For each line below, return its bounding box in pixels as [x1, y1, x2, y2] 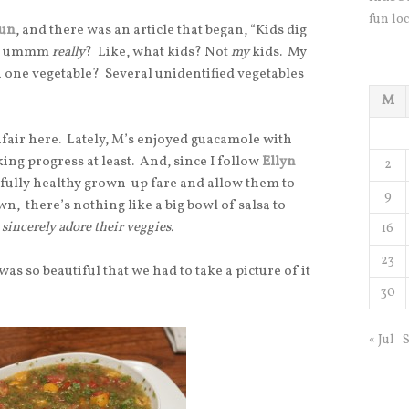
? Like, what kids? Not [85, 43, 231, 63]
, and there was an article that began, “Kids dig [16, 21, 307, 41]
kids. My [252, 43, 307, 63]
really [52, 43, 85, 63]
